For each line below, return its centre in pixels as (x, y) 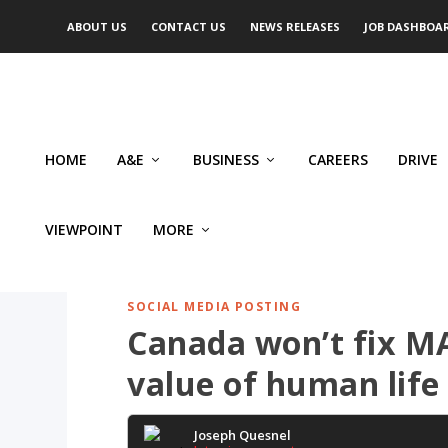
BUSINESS (226, 160)
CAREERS (338, 160)
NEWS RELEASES (295, 26)
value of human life (283, 383)
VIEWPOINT (84, 230)
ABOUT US (97, 26)
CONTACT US (189, 26)
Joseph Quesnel (243, 435)
